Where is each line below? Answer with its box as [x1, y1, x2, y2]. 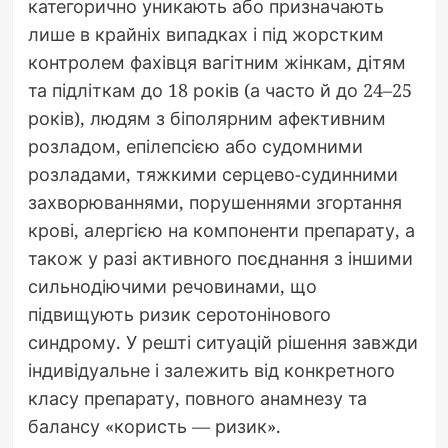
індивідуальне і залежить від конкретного [27, 358, 395, 383]
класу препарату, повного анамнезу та [27, 386, 367, 411]
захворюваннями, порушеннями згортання [27, 190, 402, 215]
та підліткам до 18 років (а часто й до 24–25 [27, 78, 412, 103]
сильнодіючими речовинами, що [27, 274, 317, 299]
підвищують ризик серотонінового [27, 302, 331, 327]
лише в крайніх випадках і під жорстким [27, 22, 384, 47]
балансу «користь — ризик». [27, 414, 281, 439]
